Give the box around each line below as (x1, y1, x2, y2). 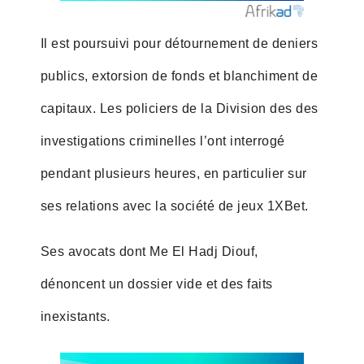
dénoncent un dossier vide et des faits (40, 276, 273, 291)
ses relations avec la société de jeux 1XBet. (40, 198, 309, 213)
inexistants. (40, 309, 110, 323)
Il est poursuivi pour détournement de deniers (40, 36, 318, 50)
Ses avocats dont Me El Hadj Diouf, (40, 244, 258, 258)
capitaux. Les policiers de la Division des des (40, 101, 318, 115)
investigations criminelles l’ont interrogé (40, 133, 285, 148)
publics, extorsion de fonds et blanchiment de (40, 68, 318, 83)
